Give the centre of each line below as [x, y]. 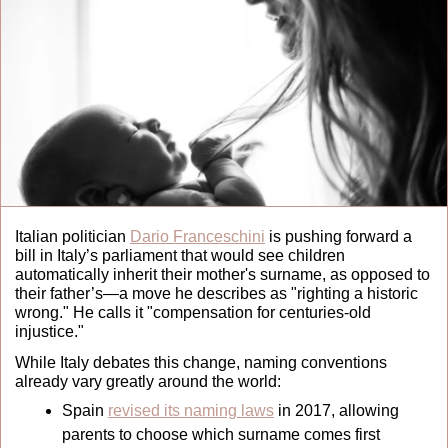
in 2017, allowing [336, 410]
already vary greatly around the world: [148, 381]
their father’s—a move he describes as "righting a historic [216, 293]
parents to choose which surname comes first [221, 434]
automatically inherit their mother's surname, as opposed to [222, 274]
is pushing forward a [338, 236]
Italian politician [72, 236]
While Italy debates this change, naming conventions [201, 362]
